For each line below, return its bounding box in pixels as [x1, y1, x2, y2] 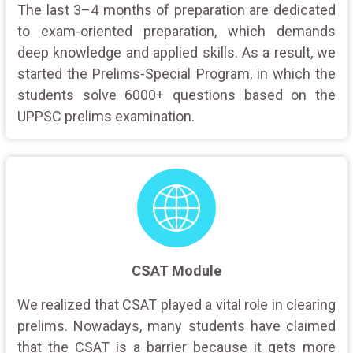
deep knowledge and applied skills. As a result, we [17, 43, 336, 61]
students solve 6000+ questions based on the [17, 86, 336, 103]
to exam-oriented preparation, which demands [17, 22, 336, 39]
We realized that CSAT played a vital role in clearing [17, 295, 336, 313]
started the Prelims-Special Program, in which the [17, 65, 336, 82]
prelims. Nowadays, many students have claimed [17, 317, 336, 334]
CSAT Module [132, 262, 221, 279]
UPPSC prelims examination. [17, 107, 195, 124]
